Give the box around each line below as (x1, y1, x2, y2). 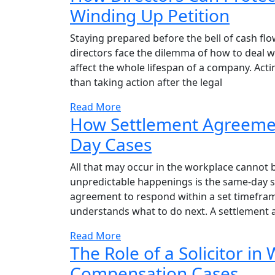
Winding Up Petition (70, 4, 230, 27)
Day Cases (70, 133, 152, 156)
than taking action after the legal (70, 76, 222, 89)
